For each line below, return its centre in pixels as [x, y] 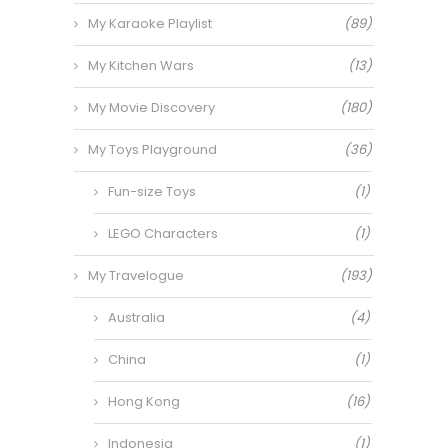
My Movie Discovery [151, 107]
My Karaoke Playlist [150, 23]
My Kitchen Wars [141, 65]
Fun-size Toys [152, 191]
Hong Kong [144, 401]
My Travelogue [136, 275]
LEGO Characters [163, 233]
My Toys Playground [152, 149]
